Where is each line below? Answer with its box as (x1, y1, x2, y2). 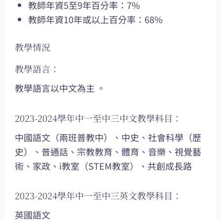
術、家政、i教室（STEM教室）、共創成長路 (15, 159, 192, 172)
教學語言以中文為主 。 (15, 81, 106, 95)
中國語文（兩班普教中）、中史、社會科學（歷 (15, 130, 201, 144)
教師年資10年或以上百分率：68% (28, 13, 163, 26)
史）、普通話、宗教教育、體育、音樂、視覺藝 (15, 145, 201, 158)
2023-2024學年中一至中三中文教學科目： (15, 111, 182, 124)
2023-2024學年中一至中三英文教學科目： (15, 189, 182, 202)
